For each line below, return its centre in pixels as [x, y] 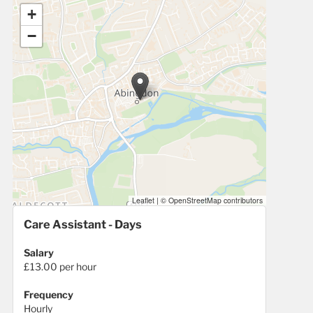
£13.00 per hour [60, 267]
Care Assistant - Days [83, 225]
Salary [39, 253]
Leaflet [143, 201]
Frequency [49, 295]
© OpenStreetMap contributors [211, 201]
